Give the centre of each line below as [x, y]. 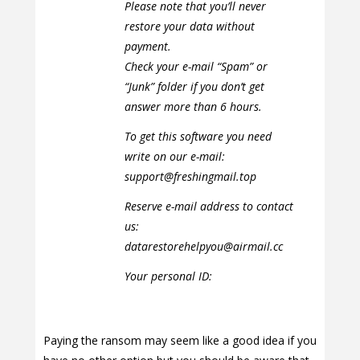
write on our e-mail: [174, 157]
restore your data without [189, 27]
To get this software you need [198, 137]
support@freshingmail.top [190, 177]
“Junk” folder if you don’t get [194, 87]
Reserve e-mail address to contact [209, 207]
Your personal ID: [168, 276]
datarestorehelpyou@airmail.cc [203, 247]
